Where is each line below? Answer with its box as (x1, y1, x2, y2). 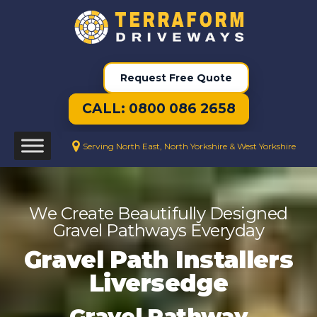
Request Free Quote (120, 71, 232, 85)
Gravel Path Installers (23, 245, 294, 275)
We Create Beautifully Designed (29, 203, 288, 224)
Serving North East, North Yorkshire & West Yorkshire (83, 140, 296, 151)
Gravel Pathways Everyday (52, 220, 265, 241)
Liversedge (88, 268, 229, 298)
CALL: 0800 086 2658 (81, 100, 236, 117)
